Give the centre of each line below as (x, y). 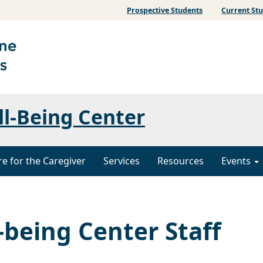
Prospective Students (165, 10)
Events (237, 161)
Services (122, 161)
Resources (181, 161)
